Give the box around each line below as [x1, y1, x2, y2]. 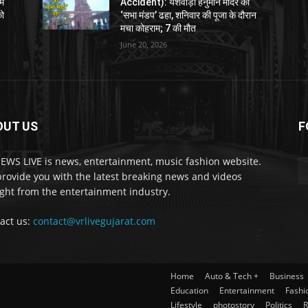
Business [269, 269, 304, 282]
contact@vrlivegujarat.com [33, 214, 155, 228]
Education [170, 284, 208, 296]
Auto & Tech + [205, 269, 258, 282]
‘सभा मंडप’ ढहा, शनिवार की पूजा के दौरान [120, 9, 257, 21]
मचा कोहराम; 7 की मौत [120, 22, 197, 34]
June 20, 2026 [120, 38, 168, 49]
